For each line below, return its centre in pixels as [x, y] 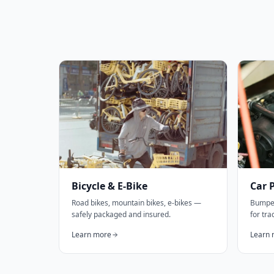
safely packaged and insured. [121, 214]
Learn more [91, 235]
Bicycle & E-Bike [109, 186]
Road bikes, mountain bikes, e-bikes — [136, 203]
